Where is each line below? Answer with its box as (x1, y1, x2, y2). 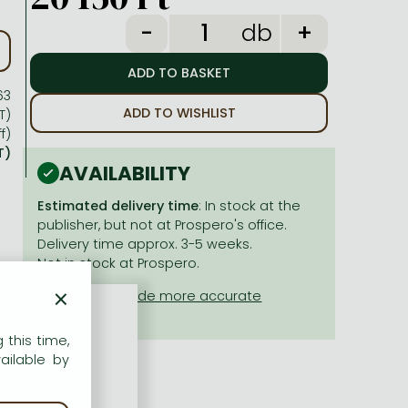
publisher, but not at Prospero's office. (37, 216, 288, 235)
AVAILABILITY (59, 158, 191, 188)
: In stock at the (199, 197, 301, 216)
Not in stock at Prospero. (37, 254, 200, 273)
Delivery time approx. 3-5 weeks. (37, 235, 253, 254)
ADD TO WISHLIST (122, 104, 236, 122)
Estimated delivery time (37, 197, 199, 216)
